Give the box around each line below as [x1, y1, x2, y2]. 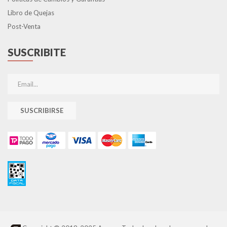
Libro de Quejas [8, 9, 54, 17]
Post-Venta [8, 22, 41, 30]
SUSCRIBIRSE [20, 106, 63, 115]
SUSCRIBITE [8, 46, 66, 58]
